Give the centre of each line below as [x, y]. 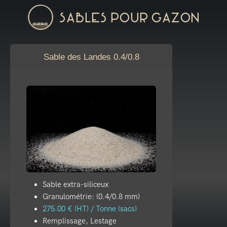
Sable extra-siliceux [75, 184]
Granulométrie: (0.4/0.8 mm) [91, 196]
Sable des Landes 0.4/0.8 [91, 57]
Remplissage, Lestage [80, 221]
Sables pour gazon [126, 18]
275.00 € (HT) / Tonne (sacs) [90, 209]
